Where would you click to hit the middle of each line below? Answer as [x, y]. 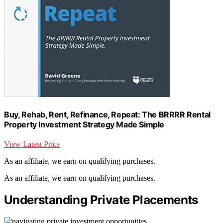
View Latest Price [32, 144]
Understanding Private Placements [101, 200]
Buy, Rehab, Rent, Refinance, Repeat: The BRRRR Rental [107, 114]
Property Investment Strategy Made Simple [84, 124]
